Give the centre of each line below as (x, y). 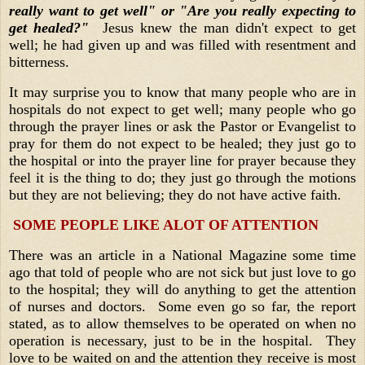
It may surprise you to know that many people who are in (182, 92)
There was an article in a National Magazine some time (182, 255)
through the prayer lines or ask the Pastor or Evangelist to (182, 127)
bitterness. (41, 62)
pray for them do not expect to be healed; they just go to (182, 144)
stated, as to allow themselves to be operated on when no (182, 323)
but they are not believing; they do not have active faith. (175, 195)
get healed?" (53, 28)
